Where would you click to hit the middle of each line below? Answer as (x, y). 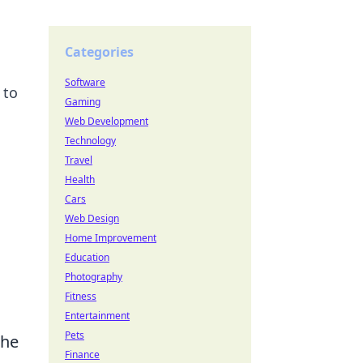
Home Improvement (111, 238)
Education (87, 257)
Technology (90, 141)
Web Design (92, 218)
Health (80, 179)
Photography (94, 277)
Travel (79, 160)
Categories (99, 52)
